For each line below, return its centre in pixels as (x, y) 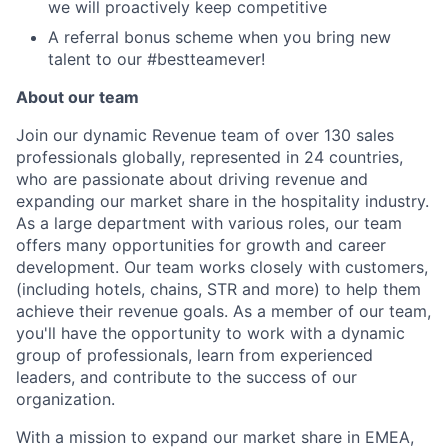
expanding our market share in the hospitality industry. (222, 200)
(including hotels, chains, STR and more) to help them (218, 288)
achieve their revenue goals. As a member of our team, (223, 310)
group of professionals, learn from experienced (194, 354)
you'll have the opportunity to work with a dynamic (210, 332)
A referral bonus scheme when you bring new (219, 36)
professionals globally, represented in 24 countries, (209, 156)
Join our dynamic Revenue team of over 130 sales (205, 134)
